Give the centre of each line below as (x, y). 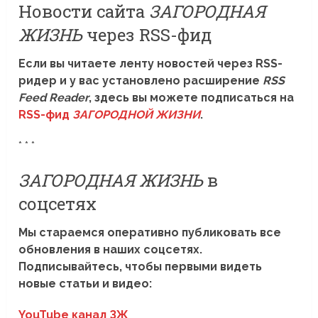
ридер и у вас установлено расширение (141, 81)
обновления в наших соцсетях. (111, 250)
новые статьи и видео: (86, 284)
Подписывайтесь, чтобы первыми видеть (141, 267)
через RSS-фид (147, 35)
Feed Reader (54, 98)
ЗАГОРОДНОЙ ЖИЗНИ (137, 115)
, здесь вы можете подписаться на (192, 98)
